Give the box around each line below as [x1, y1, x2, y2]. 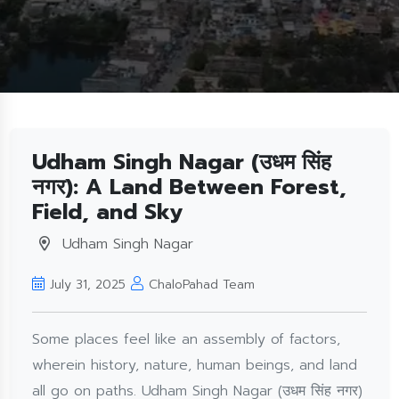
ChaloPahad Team [149, 275, 255, 294]
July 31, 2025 [50, 275, 126, 294]
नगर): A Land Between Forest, [32, 171, 346, 203]
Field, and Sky [32, 196, 183, 228]
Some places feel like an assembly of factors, [32, 329, 340, 350]
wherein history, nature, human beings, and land [32, 354, 357, 376]
